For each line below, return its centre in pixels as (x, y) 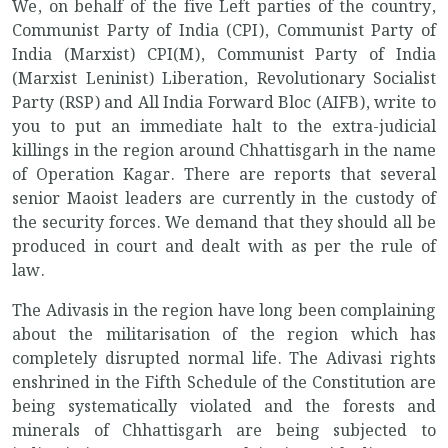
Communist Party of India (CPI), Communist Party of (224, 32)
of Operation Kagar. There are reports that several (224, 176)
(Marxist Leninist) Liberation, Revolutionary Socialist (224, 80)
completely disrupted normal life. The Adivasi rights (224, 360)
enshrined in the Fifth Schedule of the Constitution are (224, 384)
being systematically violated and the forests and (224, 408)
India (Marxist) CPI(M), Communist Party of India (224, 56)
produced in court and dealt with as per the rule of (224, 248)
